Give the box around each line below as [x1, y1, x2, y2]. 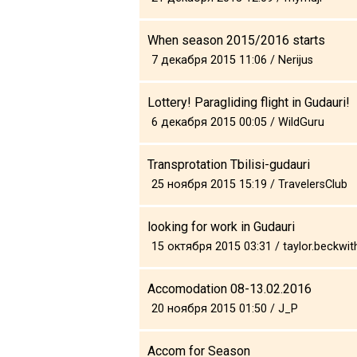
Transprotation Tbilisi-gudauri [147, 156, 310, 172]
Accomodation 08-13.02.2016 [147, 280, 312, 296]
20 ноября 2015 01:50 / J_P [151, 301, 298, 316]
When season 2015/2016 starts [147, 32, 325, 48]
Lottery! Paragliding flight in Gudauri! [147, 94, 350, 110]
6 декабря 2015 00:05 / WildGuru [151, 115, 324, 129]
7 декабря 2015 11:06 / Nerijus [151, 53, 313, 67]
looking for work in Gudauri [147, 218, 295, 234]
